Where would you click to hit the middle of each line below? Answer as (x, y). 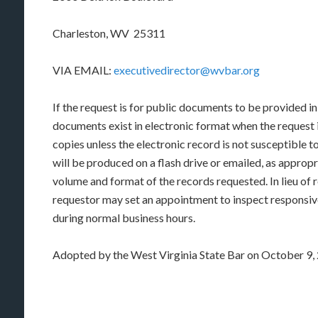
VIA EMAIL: (83, 70)
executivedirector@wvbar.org (187, 70)
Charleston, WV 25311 (109, 33)
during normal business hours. (124, 218)
